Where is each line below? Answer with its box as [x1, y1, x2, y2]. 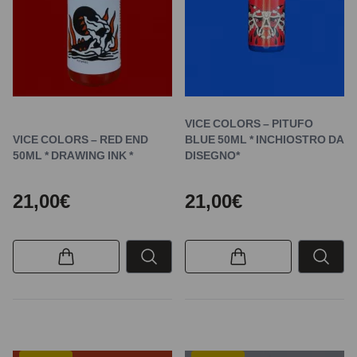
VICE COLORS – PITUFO [185, 116, 313, 130]
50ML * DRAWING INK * [13, 148, 133, 162]
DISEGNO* [185, 148, 240, 162]
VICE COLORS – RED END [13, 132, 148, 146]
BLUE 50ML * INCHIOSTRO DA [185, 132, 344, 146]
